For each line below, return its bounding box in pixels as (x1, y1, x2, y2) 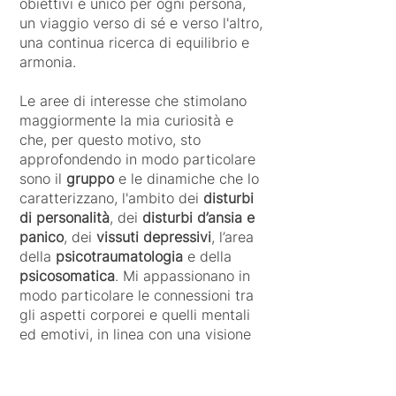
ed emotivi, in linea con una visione (19, 325, 251, 343)
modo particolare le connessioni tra (19, 286, 254, 304)
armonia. (19, 53, 76, 71)
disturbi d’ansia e (142, 209, 255, 226)
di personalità (19, 209, 110, 226)
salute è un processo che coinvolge (19, 364, 253, 382)
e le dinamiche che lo (118, 170, 259, 187)
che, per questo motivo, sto (19, 131, 201, 148)
